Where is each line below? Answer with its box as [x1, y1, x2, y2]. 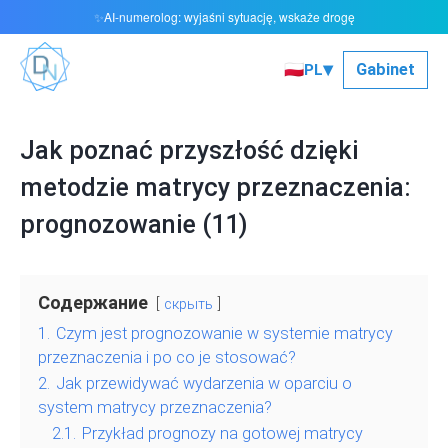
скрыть [164, 296, 213, 314]
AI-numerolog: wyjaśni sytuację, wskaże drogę [103, 8, 355, 25]
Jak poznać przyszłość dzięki [20, 136, 358, 166]
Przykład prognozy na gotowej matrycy [82, 424, 363, 444]
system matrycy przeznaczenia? [38, 398, 272, 418]
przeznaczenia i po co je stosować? [38, 348, 296, 368]
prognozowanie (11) [20, 210, 248, 240]
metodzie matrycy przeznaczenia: [20, 173, 411, 203]
